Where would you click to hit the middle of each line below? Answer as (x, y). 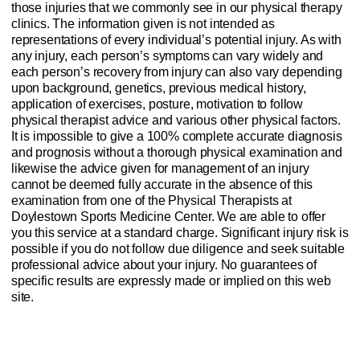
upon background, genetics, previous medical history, (158, 88)
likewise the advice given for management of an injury (160, 169)
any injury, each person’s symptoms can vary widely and (167, 56)
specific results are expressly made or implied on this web (171, 281)
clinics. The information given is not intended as (143, 24)
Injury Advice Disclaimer (237, 332)
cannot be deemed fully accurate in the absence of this (162, 185)
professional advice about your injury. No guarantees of (164, 265)
